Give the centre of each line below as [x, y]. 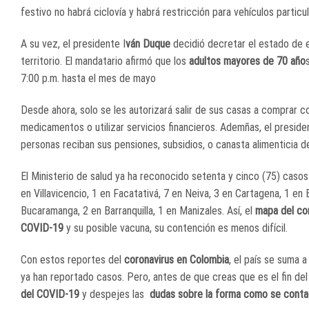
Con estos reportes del [72, 259]
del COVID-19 [50, 294]
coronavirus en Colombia [177, 259]
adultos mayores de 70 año [247, 61]
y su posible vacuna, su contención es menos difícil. [177, 228]
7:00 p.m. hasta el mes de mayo [90, 79]
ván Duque [149, 44]
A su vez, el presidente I [73, 44]
